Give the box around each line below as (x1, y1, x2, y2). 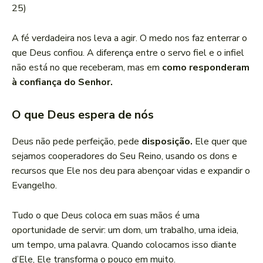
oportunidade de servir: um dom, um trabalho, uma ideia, (12, 224, 238, 237)
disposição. (141, 135, 193, 149)
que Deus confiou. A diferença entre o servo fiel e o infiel (12, 46, 244, 60)
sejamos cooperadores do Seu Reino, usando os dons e (12, 150, 237, 163)
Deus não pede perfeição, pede (12, 135, 141, 149)
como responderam (162, 61, 249, 75)
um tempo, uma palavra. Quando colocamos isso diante (12, 238, 237, 252)
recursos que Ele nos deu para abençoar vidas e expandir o (12, 164, 250, 178)
